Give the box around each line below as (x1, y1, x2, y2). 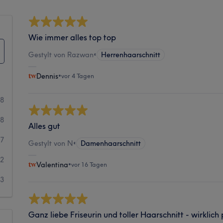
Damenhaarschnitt (81, 138, 141, 148)
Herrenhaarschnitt (101, 50, 161, 59)
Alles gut (28, 120, 61, 131)
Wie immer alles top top (28, 32, 116, 42)
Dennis (36, 71, 59, 81)
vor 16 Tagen (71, 160, 108, 168)
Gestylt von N (28, 138, 74, 148)
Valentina (36, 160, 69, 169)
